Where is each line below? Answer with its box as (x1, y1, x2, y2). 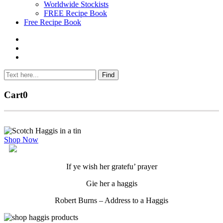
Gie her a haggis (86, 179, 137, 188)
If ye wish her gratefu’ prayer (66, 162, 157, 171)
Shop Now (4, 135, 38, 144)
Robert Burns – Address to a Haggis (55, 196, 168, 205)
